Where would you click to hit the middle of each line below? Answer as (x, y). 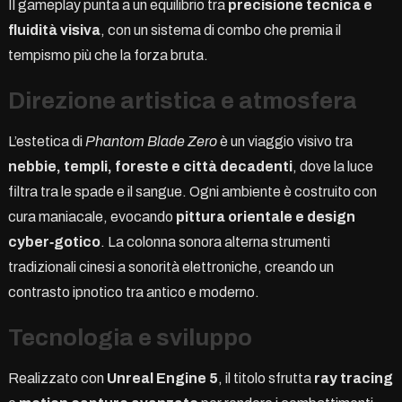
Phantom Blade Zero (151, 141)
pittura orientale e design (265, 216)
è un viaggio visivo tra (284, 141)
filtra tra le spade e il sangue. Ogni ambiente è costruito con (192, 191)
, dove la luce (332, 166)
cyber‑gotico (54, 241)
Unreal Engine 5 (162, 378)
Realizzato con (57, 378)
